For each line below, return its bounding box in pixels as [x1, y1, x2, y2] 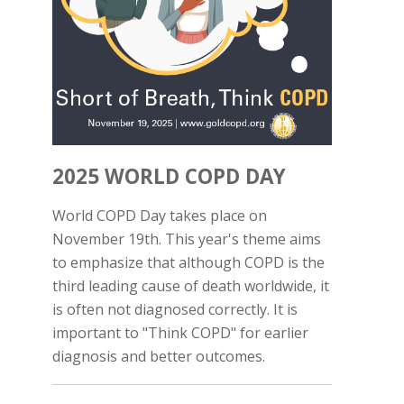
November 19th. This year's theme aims [52, 228, 321, 249]
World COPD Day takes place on [52, 205, 267, 225]
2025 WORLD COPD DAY [52, 161, 286, 190]
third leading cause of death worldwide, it [52, 275, 329, 296]
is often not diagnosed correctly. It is [52, 298, 298, 319]
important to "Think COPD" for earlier [52, 322, 308, 343]
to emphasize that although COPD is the [52, 252, 325, 272]
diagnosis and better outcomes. [52, 345, 265, 366]
